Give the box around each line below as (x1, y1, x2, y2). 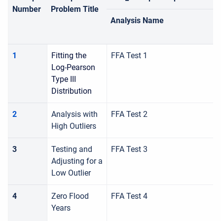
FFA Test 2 (111, 110, 147, 119)
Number (12, 4, 41, 14)
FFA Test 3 (111, 145, 147, 154)
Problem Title (51, 4, 99, 14)
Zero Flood (51, 191, 89, 201)
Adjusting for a (51, 156, 103, 166)
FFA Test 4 (111, 191, 147, 201)
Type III (51, 74, 76, 84)
